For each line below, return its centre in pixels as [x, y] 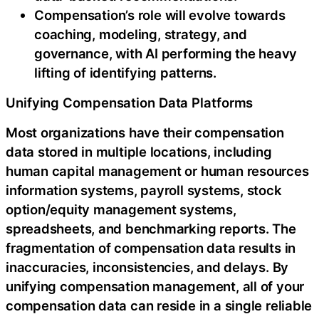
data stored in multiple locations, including [139, 151]
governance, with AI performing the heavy [166, 53]
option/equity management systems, [121, 209]
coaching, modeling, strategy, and [141, 34]
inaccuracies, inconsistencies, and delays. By [147, 267]
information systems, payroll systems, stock [144, 190]
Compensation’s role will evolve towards [160, 15]
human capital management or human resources [157, 171]
